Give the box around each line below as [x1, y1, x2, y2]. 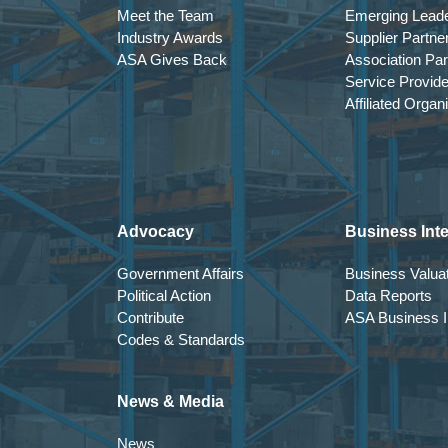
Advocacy [117, 223, 194, 240]
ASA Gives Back [117, 51, 227, 68]
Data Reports [345, 287, 432, 304]
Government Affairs [117, 265, 244, 282]
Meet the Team [117, 7, 214, 24]
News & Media [117, 393, 224, 410]
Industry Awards [117, 29, 223, 46]
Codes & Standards [117, 331, 245, 348]
